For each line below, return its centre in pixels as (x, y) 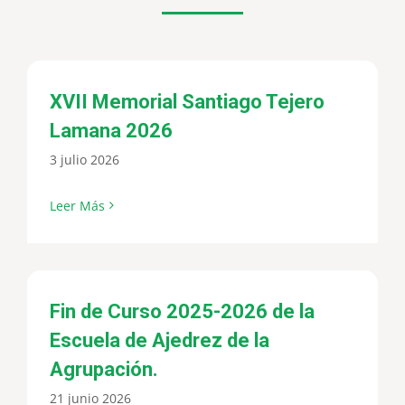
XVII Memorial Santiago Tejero (187, 101)
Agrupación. (104, 369)
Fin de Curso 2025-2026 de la (182, 311)
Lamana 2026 (111, 130)
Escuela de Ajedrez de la (160, 340)
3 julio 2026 (85, 159)
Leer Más (77, 205)
